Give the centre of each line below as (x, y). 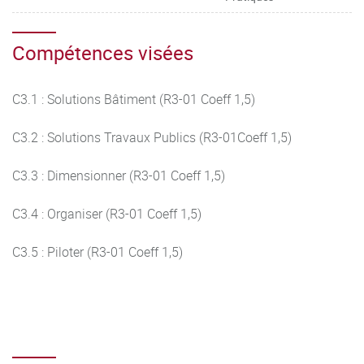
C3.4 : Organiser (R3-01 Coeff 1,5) (107, 214)
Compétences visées (103, 53)
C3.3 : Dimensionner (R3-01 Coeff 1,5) (119, 175)
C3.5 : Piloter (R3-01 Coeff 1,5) (97, 252)
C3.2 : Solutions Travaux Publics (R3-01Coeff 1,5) (152, 137)
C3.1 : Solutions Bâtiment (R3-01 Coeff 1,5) (134, 99)
